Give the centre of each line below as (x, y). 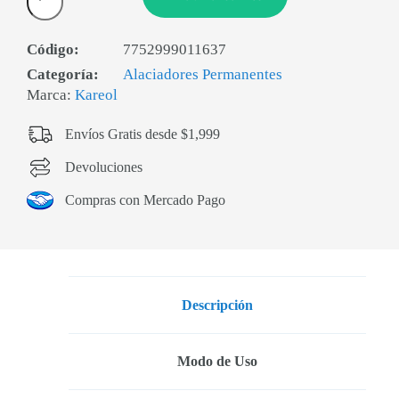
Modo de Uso (217, 362)
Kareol (96, 95)
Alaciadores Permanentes (203, 74)
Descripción (217, 305)
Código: (53, 49)
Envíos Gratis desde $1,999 (142, 134)
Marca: (51, 95)
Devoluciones (103, 167)
